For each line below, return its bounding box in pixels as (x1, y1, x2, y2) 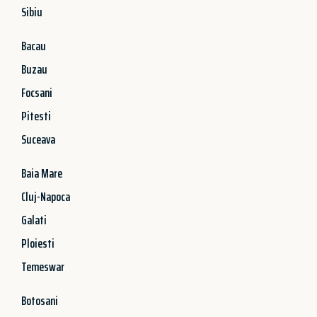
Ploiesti (21, 233, 54, 253)
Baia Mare (21, 163, 62, 183)
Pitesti (21, 105, 51, 126)
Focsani (21, 82, 52, 103)
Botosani (21, 290, 58, 311)
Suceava (21, 129, 55, 149)
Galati (21, 209, 47, 230)
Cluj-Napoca (21, 186, 70, 207)
